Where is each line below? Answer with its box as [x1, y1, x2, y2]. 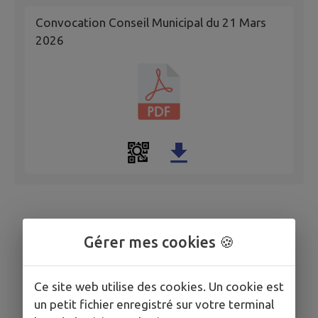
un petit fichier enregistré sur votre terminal [34, 297, 274, 311]
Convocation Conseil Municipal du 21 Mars [35, 16, 266, 30]
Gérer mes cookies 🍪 [84, 234, 234, 251]
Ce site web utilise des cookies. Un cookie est [34, 280, 284, 293]
